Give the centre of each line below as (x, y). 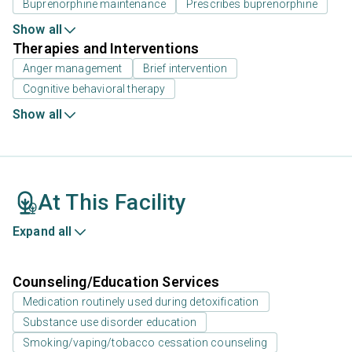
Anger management (73, 69)
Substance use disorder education (110, 323)
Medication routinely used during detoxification (141, 302)
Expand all (42, 232)
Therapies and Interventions (106, 49)
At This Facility (112, 203)
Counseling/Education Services (116, 282)
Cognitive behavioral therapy (94, 89)
